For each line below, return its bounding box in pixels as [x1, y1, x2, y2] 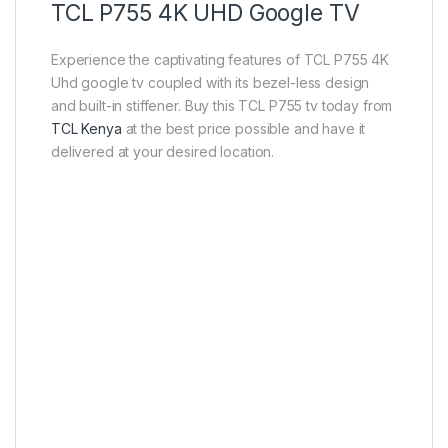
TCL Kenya [51, 119, 122, 137]
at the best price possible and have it [121, 119, 366, 137]
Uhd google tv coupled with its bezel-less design [51, 73, 370, 91]
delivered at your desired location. [51, 142, 275, 160]
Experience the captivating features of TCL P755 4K [51, 50, 389, 68]
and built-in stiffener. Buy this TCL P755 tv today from [51, 96, 393, 114]
